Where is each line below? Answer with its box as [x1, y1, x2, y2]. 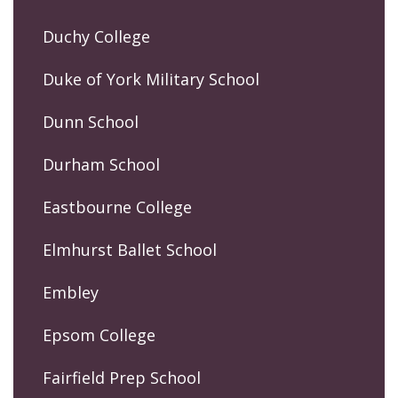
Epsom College [43, 323, 155, 346]
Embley [43, 281, 99, 303]
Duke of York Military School [43, 68, 259, 90]
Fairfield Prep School [43, 366, 201, 388]
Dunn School [43, 110, 139, 132]
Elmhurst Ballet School [43, 238, 217, 260]
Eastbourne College [43, 195, 192, 218]
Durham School [43, 153, 160, 175]
